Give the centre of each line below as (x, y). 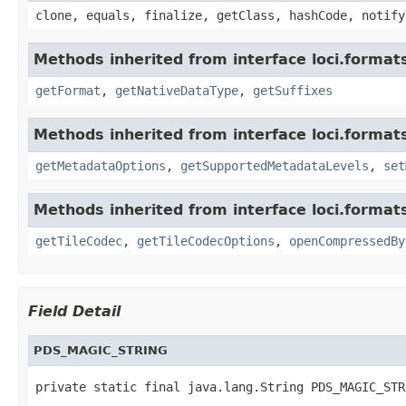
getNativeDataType (177, 90)
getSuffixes (293, 90)
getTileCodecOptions (206, 241)
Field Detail (74, 311)
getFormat (68, 90)
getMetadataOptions (101, 165)
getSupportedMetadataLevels (275, 165)
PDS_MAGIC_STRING (101, 350)
